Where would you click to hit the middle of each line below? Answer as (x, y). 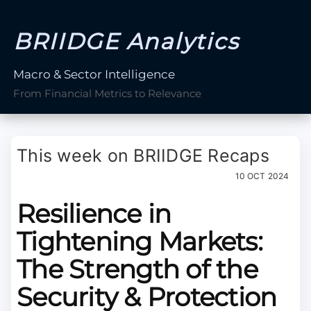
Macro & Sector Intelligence (94, 75)
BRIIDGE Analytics (126, 42)
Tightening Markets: (140, 242)
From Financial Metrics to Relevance (108, 94)
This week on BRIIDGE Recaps (143, 156)
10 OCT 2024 (262, 176)
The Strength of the (137, 269)
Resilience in (94, 214)
